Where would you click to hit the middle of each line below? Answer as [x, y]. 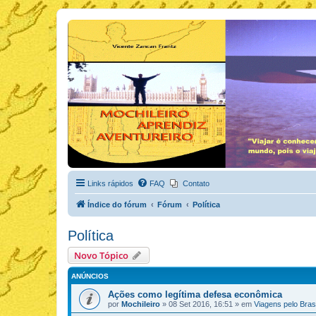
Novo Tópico [101, 255]
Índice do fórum [117, 205]
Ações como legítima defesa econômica [195, 294]
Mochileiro [141, 304]
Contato [196, 183]
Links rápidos [110, 183]
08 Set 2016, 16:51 [201, 304]
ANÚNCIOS [90, 276]
